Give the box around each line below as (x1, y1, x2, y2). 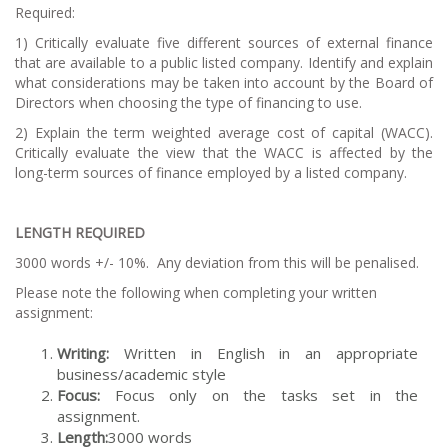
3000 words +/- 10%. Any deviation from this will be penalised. (15, 252, 419, 272)
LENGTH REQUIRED (15, 222, 145, 242)
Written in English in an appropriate (109, 342, 418, 363)
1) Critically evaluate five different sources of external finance (15, 32, 433, 52)
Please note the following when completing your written (15, 282, 377, 302)
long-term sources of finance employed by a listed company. (15, 162, 407, 182)
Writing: (57, 342, 109, 363)
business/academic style (57, 363, 226, 384)
